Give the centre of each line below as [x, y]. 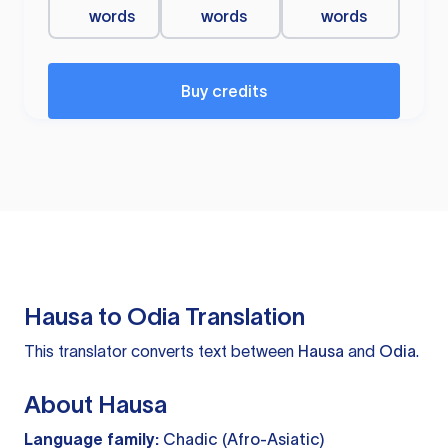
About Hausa [95, 405]
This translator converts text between [161, 351]
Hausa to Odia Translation [164, 317]
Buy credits [224, 91]
